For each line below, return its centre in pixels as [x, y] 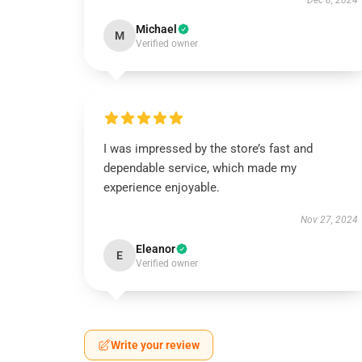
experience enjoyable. [162, 187]
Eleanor [156, 249]
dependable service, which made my [200, 168]
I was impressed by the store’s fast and [208, 149]
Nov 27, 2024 [329, 220]
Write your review [155, 345]
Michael [156, 29]
